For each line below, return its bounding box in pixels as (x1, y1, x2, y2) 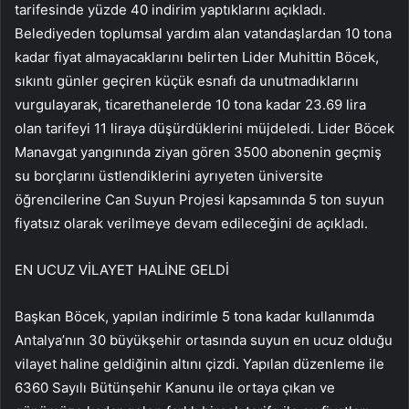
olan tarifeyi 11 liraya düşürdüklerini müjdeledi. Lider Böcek (15, 119, 394, 137)
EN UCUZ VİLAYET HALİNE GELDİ (15, 260, 229, 278)
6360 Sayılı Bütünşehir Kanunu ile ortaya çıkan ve (15, 378, 335, 396)
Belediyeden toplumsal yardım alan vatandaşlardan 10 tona (15, 24, 392, 42)
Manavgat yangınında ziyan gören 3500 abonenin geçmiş (15, 142, 382, 161)
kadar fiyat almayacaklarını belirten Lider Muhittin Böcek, (15, 47, 379, 66)
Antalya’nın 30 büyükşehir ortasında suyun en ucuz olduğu (15, 330, 393, 349)
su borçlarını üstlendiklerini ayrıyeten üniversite (15, 166, 323, 184)
